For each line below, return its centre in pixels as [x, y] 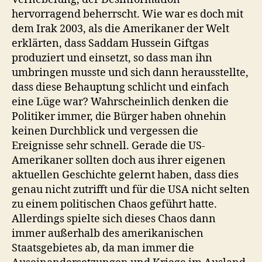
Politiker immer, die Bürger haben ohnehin [119, 116]
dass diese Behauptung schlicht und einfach [120, 87]
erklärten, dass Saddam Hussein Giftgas [110, 43]
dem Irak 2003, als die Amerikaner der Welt [120, 29]
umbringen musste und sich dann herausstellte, [130, 73]
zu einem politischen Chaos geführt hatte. [114, 204]
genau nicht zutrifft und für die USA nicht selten [131, 189]
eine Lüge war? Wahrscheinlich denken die [120, 102]
